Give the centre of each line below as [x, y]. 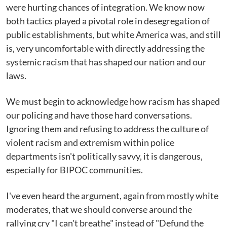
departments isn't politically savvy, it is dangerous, [104, 156]
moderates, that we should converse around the [99, 209]
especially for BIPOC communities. [74, 170]
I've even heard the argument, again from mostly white [112, 196]
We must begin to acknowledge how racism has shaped [113, 101]
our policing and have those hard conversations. [99, 115]
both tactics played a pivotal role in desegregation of [108, 21]
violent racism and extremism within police [90, 142]
